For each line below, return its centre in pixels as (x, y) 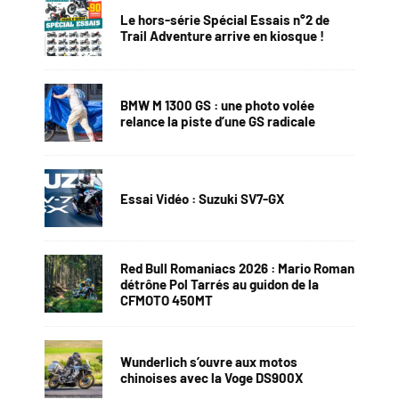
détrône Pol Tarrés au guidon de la (220, 284)
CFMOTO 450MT (167, 300)
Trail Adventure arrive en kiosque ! (222, 35)
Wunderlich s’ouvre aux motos (209, 361)
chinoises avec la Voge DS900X (212, 377)
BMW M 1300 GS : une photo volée (217, 105)
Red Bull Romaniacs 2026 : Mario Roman (237, 268)
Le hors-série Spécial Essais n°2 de (225, 19)
